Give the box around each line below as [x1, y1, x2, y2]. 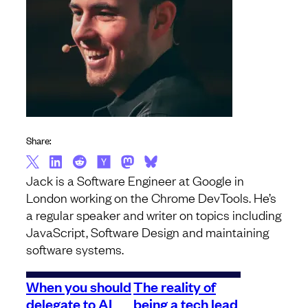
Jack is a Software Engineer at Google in [26, 172, 244, 189]
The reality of [133, 276, 216, 296]
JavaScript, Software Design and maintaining [26, 223, 269, 241]
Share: [26, 133, 52, 148]
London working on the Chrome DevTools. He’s [26, 189, 276, 206]
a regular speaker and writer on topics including [26, 206, 281, 223]
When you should [26, 276, 131, 296]
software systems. [26, 241, 124, 258]
